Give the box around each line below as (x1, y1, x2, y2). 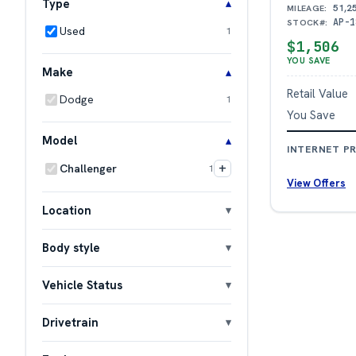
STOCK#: (287, 16, 328, 28)
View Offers (287, 176, 346, 190)
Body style (42, 239, 100, 255)
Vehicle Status (42, 277, 122, 292)
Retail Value (287, 85, 348, 101)
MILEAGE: (287, 2, 327, 14)
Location (42, 202, 91, 218)
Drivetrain (42, 314, 99, 330)
